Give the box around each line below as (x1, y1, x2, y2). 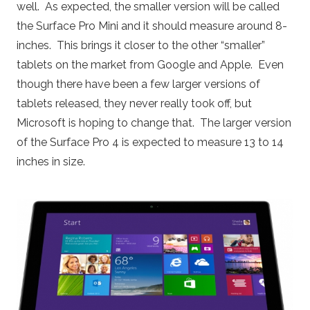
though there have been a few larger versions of (17, 77, 260, 91)
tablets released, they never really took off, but (17, 96, 252, 110)
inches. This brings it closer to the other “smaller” (17, 38, 265, 52)
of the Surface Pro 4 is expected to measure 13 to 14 (17, 135, 284, 149)
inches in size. (17, 154, 85, 168)
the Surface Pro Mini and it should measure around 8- (17, 19, 287, 33)
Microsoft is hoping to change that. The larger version (17, 116, 291, 129)
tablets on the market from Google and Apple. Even (17, 57, 284, 71)
